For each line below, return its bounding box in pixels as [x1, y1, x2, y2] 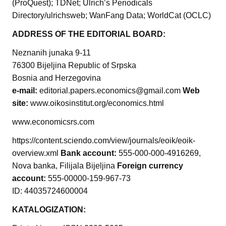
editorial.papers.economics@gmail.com [39, 86, 183, 95]
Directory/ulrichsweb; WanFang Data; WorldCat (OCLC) [12, 11, 211, 20]
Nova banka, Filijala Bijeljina [12, 161, 117, 171]
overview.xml [12, 149, 61, 158]
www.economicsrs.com [12, 118, 94, 127]
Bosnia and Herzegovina [12, 74, 101, 83]
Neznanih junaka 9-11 [12, 48, 91, 58]
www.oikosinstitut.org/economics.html [30, 99, 164, 108]
